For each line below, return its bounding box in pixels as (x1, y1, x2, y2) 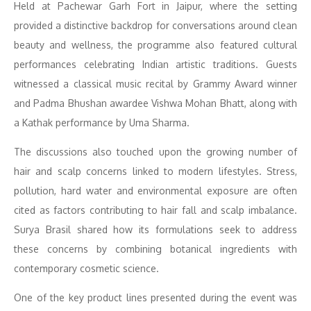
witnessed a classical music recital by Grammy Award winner (14, 78, 297, 90)
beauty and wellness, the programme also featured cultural (14, 39, 297, 51)
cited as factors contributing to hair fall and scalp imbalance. (14, 204, 297, 217)
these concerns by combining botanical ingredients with (14, 243, 297, 255)
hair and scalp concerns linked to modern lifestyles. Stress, (14, 165, 297, 178)
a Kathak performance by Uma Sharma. (14, 117, 190, 129)
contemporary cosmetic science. (14, 262, 159, 275)
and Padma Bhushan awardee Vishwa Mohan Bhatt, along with (14, 97, 297, 110)
